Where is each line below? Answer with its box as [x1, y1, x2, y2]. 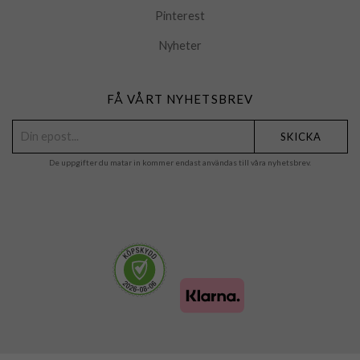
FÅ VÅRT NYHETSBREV [106, 92, 254, 107]
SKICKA [280, 130, 321, 144]
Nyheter [158, 39, 202, 53]
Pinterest [155, 9, 205, 23]
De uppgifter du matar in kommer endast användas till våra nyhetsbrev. [49, 157, 311, 168]
